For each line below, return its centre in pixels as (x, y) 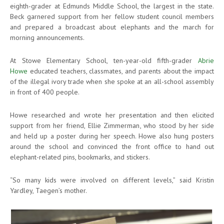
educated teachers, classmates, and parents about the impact (121, 71)
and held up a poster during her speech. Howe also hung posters (112, 136)
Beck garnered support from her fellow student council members (112, 16)
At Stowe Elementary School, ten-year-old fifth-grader (104, 60)
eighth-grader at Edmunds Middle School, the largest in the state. (112, 6)
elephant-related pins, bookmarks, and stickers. (80, 157)
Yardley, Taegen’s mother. (48, 190)
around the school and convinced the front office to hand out (112, 146)
